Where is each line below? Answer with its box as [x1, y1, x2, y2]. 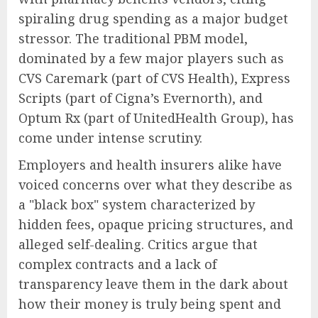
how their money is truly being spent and [18, 295, 281, 313]
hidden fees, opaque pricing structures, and [18, 216, 293, 234]
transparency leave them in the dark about [18, 275, 288, 293]
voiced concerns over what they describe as [18, 176, 292, 194]
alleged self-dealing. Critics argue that [18, 236, 258, 253]
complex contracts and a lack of [18, 256, 216, 273]
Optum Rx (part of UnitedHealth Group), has [18, 109, 294, 127]
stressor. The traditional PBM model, [18, 30, 248, 48]
